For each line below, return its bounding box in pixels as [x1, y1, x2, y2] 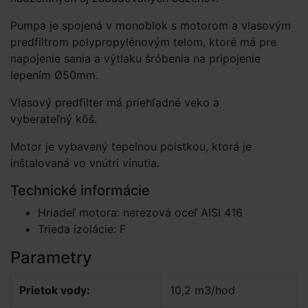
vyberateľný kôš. [10, 112, 97, 126]
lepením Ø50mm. [10, 68, 98, 82]
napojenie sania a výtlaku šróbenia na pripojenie [10, 52, 261, 65]
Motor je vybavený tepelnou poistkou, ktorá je [10, 140, 252, 153]
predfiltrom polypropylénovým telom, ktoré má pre [10, 35, 276, 49]
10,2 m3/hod [170, 283, 235, 297]
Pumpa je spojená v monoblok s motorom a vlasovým [10, 19, 291, 32]
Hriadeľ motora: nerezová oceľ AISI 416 [38, 206, 243, 219]
